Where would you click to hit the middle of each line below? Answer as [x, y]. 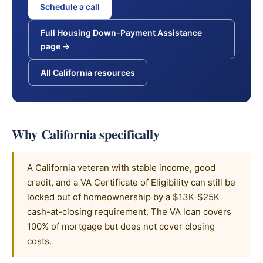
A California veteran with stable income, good [121, 168]
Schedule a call [70, 7]
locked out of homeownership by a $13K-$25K [123, 197]
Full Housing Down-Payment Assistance [121, 33]
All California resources [88, 73]
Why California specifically [86, 134]
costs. [39, 241]
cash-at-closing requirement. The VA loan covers [129, 212]
